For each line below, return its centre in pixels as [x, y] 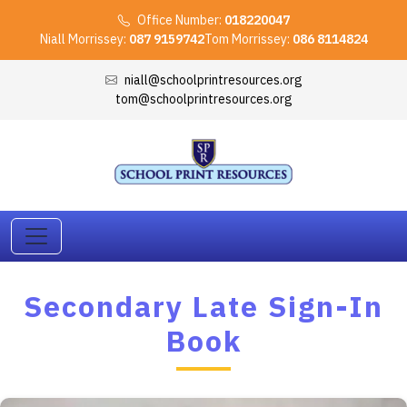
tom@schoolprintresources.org [203, 99]
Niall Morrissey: [84, 39]
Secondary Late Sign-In [203, 306]
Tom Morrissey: [248, 39]
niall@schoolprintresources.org [213, 80]
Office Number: [180, 20]
